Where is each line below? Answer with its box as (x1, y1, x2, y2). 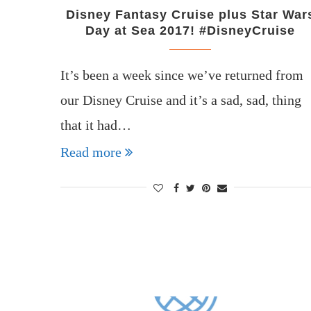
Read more (60, 144, 121, 160)
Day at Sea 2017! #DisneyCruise (85, 23, 296, 37)
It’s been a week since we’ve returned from (60, 67, 303, 83)
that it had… (60, 117, 131, 133)
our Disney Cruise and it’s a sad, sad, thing (60, 92, 301, 108)
